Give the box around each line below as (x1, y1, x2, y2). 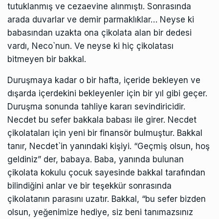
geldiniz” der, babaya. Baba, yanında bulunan (7, 154, 184, 164)
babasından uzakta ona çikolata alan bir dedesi (7, 27, 192, 38)
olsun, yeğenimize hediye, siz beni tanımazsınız (7, 207, 193, 217)
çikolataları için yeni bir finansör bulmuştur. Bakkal (7, 128, 202, 138)
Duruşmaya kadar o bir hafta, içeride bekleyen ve (7, 75, 200, 85)
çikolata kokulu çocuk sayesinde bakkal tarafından (7, 167, 205, 177)
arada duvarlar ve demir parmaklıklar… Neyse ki (7, 14, 194, 24)
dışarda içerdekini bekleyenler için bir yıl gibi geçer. (7, 88, 207, 98)
